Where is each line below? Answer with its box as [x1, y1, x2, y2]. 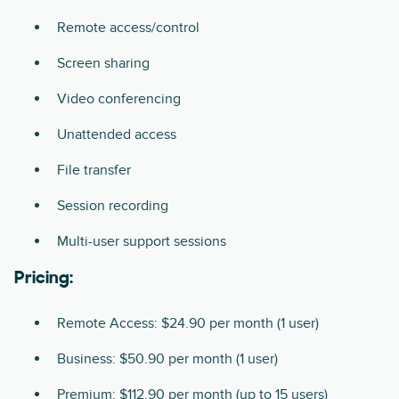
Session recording [57, 196, 168, 215]
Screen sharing [57, 53, 150, 72]
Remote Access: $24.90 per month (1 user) [57, 313, 319, 332]
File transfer [57, 160, 131, 179]
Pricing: [14, 269, 73, 288]
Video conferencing [57, 89, 181, 108]
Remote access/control [57, 18, 199, 37]
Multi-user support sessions [57, 232, 226, 250]
